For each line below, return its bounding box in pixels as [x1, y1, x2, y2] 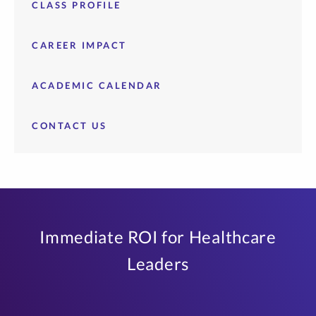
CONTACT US [32, 120, 107, 131]
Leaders [127, 253, 189, 274]
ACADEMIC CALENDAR [32, 80, 162, 91]
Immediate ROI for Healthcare [39, 226, 276, 247]
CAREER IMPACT [32, 39, 127, 51]
